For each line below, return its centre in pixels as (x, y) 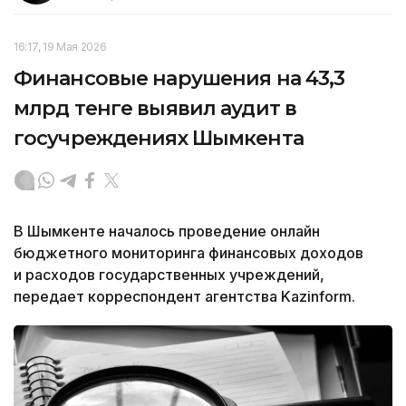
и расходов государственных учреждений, (169, 275)
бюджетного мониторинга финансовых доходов (188, 253)
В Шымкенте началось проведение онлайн (167, 232)
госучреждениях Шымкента (159, 139)
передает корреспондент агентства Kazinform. (184, 297)
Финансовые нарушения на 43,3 (179, 79)
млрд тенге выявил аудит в (155, 109)
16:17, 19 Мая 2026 (60, 47)
